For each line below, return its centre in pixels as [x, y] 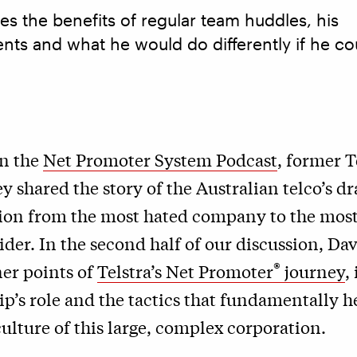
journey [313, 271]
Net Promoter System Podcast [160, 159]
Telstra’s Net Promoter [185, 271]
